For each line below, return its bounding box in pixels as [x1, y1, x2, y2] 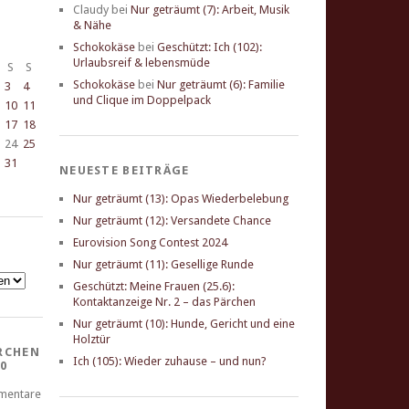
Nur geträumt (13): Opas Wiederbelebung [73, 192, 288, 206]
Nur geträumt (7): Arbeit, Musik [131, 3, 289, 17]
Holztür [73, 332, 110, 347]
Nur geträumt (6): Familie [157, 78, 285, 92]
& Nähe [73, 18, 111, 33]
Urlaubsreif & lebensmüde [73, 56, 210, 70]
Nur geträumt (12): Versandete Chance [73, 214, 271, 228]
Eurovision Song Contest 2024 [73, 236, 227, 250]
